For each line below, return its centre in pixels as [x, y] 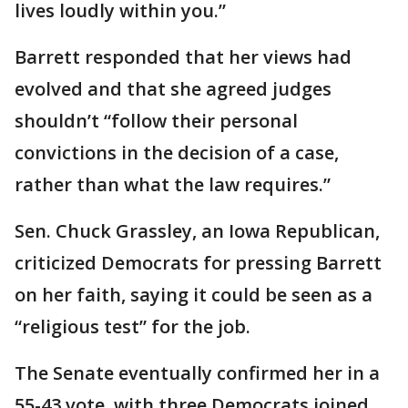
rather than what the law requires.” [173, 184]
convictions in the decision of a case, [177, 153]
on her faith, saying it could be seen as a [194, 295]
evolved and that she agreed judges [173, 89]
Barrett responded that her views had [183, 57]
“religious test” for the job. [133, 326]
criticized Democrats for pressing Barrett [198, 263]
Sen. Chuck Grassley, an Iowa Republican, [197, 231]
